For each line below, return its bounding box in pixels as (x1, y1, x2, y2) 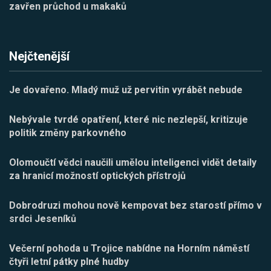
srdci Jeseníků (9, 212, 76, 224)
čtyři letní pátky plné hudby (9, 255, 129, 267)
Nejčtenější (9, 48, 70, 64)
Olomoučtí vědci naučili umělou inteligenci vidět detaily (9, 156, 256, 168)
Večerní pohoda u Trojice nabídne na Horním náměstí (9, 242, 249, 254)
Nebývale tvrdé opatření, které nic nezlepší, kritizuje (9, 113, 248, 125)
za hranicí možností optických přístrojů (9, 169, 186, 181)
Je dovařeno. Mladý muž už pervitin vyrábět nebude (9, 83, 243, 96)
